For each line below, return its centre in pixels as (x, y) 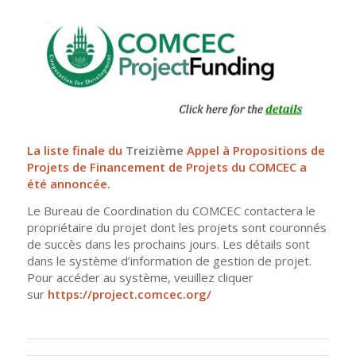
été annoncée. (68, 184)
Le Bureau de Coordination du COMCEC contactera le (171, 211)
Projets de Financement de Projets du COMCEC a (166, 167)
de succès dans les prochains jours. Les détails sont (168, 244)
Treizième (154, 151)
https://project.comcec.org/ (129, 294)
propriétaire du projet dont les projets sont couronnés (176, 228)
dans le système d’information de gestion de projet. (169, 261)
